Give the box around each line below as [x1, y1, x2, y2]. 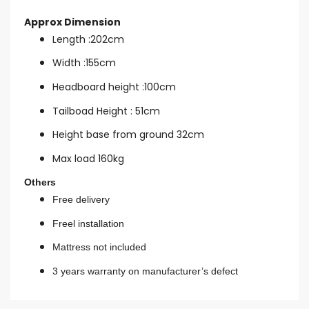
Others [24, 177, 56, 188]
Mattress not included [52, 241, 146, 253]
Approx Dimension [24, 14, 121, 29]
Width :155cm [52, 56, 116, 70]
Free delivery [52, 194, 110, 206]
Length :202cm [52, 32, 124, 46]
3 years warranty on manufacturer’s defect [52, 266, 238, 277]
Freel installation [52, 217, 124, 229]
